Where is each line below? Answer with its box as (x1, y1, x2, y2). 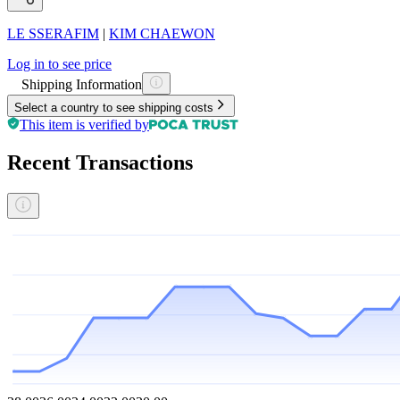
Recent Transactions (7, 150, 193, 174)
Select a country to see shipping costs (14, 100, 213, 114)
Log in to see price (7, 55, 112, 71)
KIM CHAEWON (109, 25, 215, 41)
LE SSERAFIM (7, 25, 99, 41)
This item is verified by (20, 116, 149, 132)
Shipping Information (21, 76, 142, 92)
